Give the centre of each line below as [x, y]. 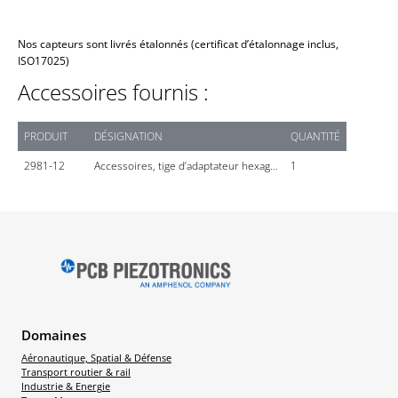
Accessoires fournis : [113, 92]
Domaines [54, 334]
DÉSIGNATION [128, 136]
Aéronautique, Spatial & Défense [96, 358]
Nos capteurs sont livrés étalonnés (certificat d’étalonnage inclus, [178, 44]
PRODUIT [46, 136]
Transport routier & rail [76, 372]
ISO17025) [44, 60]
